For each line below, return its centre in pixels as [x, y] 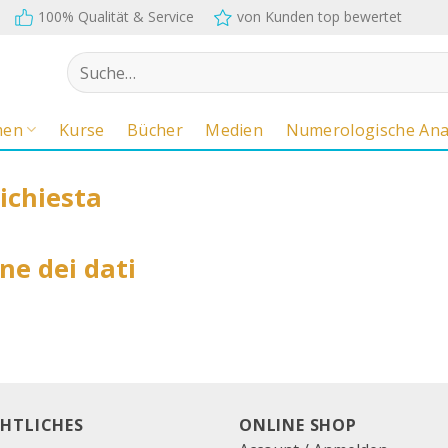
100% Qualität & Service [116, 16]
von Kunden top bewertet [319, 16]
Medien [234, 129]
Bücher [154, 129]
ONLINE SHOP [298, 424]
